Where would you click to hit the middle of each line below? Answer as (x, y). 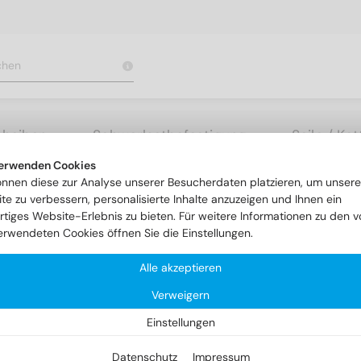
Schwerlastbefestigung (169, 135)
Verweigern (180, 295)
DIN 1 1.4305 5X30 (109, 182)
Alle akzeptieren (180, 268)
